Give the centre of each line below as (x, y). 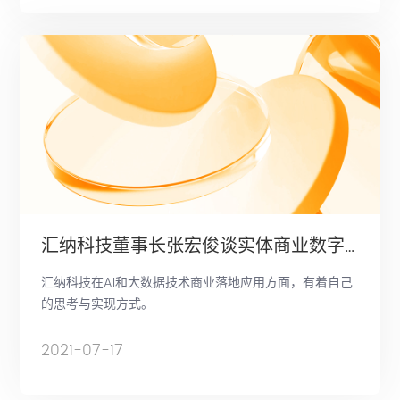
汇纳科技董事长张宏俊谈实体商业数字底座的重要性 (350, 246)
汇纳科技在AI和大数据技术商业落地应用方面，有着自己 (197, 283)
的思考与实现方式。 (98, 304)
